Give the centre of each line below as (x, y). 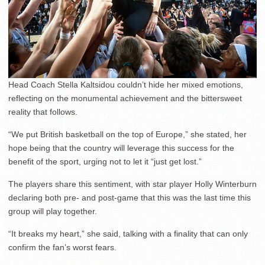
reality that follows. (43, 112)
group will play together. (53, 211)
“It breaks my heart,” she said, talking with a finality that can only (128, 234)
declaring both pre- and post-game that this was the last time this (130, 198)
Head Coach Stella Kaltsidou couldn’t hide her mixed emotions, (126, 85)
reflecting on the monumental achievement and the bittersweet (125, 98)
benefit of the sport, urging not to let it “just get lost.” (105, 162)
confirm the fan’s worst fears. (62, 248)
